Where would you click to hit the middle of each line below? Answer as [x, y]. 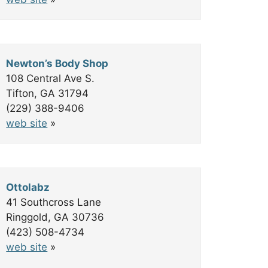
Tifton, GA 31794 [48, 93]
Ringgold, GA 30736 [55, 217]
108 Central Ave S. [51, 78]
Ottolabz [28, 187]
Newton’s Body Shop [57, 63]
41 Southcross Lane [54, 202]
